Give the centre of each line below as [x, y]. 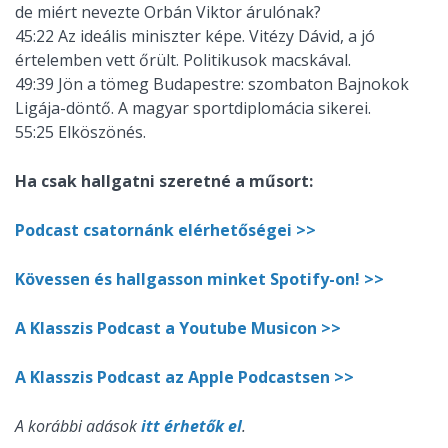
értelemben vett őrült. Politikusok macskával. [183, 60]
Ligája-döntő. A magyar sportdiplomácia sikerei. [193, 108]
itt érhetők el [191, 426]
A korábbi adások [78, 426]
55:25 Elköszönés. [80, 132]
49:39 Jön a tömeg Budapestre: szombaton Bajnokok [212, 84]
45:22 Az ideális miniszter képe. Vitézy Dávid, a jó [195, 36]
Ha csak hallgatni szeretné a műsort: [164, 181]
